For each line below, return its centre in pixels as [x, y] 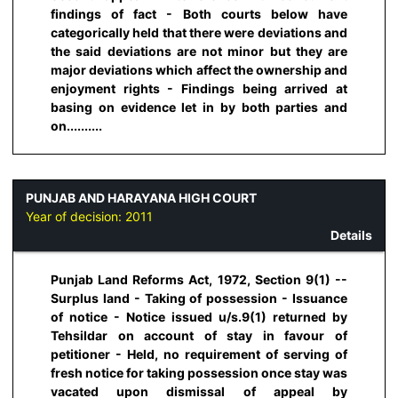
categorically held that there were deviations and [199, 33]
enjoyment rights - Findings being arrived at [199, 89]
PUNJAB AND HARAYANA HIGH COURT [141, 197]
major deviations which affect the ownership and [199, 70]
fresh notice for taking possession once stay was [199, 373]
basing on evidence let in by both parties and [199, 107]
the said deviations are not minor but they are [199, 52]
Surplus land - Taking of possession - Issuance [199, 298]
